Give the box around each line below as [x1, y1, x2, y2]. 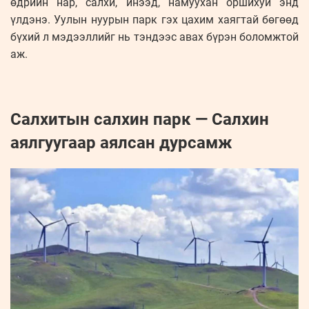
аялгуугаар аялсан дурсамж [10, 132, 232, 152]
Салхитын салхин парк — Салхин [10, 109, 269, 129]
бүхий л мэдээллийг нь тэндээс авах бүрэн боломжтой [10, 30, 299, 43]
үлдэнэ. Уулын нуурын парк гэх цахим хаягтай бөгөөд [10, 12, 299, 26]
